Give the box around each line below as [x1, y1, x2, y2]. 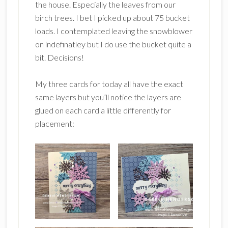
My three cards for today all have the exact [35, 79, 183, 89]
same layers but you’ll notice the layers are [35, 92, 181, 102]
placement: [35, 119, 74, 128]
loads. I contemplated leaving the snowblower [35, 26, 192, 36]
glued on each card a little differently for [35, 105, 171, 115]
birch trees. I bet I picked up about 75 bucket [35, 13, 190, 22]
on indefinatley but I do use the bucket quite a [35, 39, 191, 49]
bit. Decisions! [35, 52, 84, 62]
